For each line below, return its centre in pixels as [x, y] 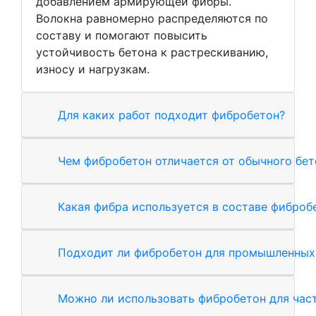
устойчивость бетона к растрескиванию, [152, 52]
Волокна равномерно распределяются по [152, 18]
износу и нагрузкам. [93, 69]
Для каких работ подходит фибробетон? [171, 115]
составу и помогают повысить [122, 35]
